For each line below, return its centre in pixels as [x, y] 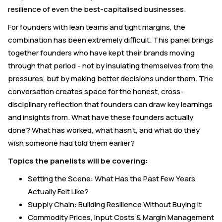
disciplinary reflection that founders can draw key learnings [110, 105]
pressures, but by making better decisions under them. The [111, 79]
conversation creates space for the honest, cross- [96, 92]
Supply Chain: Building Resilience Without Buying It [115, 205]
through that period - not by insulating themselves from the [111, 66]
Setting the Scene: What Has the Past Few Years [111, 179]
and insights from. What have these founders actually [101, 117]
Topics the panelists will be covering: [78, 161]
